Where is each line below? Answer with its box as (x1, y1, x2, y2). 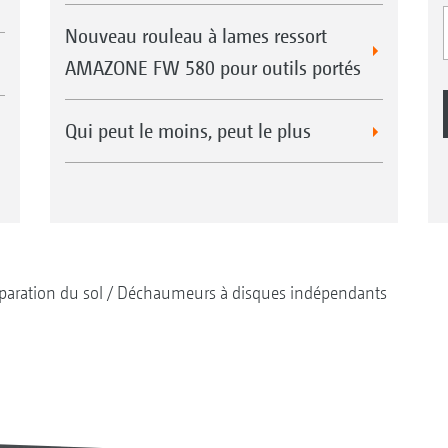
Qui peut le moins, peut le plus (64, 119, 311, 143)
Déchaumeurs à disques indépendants (116, 282, 387, 304)
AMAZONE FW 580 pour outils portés (64, 56, 361, 80)
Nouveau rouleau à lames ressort (64, 24, 327, 48)
